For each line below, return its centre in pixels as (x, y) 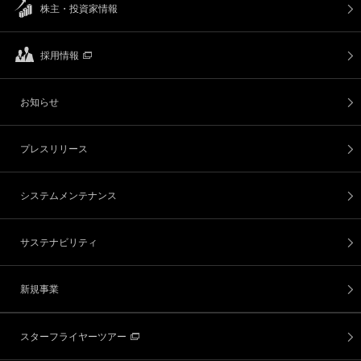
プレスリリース (54, 149)
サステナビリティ (59, 243)
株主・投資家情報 (79, 9)
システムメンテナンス (68, 196)
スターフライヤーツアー (73, 337)
